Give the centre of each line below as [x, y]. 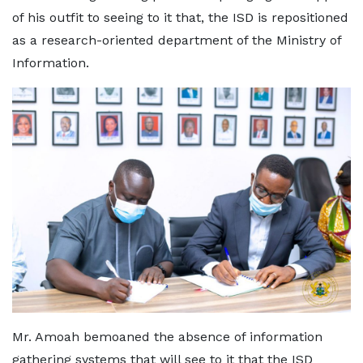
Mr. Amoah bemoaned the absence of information [167, 337]
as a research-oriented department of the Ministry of [177, 40]
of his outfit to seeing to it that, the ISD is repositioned [180, 17]
